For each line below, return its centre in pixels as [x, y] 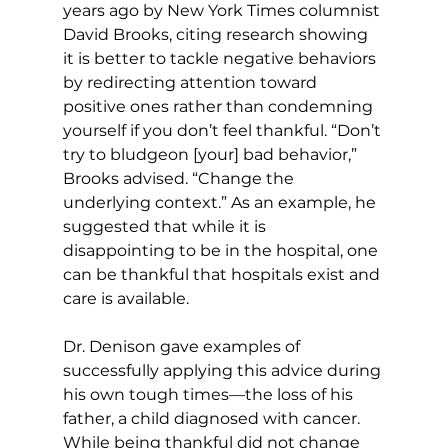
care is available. [127, 298]
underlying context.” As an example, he [221, 202]
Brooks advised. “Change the [180, 178]
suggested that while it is [166, 226]
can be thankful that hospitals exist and [223, 274]
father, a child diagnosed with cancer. [213, 418]
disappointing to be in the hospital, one [222, 250]
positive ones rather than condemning [219, 106]
